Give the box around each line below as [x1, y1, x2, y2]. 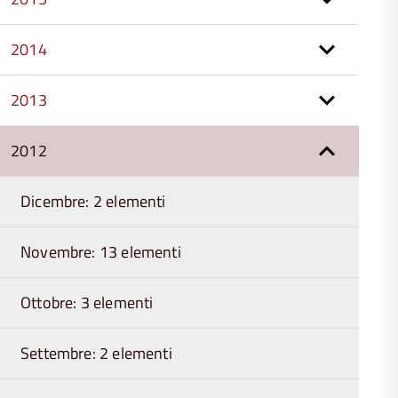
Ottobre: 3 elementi [20, 291, 154, 314]
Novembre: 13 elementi [20, 240, 181, 264]
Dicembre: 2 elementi [20, 189, 166, 213]
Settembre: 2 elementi [20, 341, 172, 365]
